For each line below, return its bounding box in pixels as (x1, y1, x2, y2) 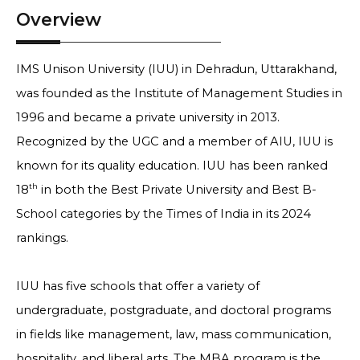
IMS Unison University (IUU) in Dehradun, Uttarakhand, (16, 62, 337, 76)
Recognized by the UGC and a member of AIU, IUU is (16, 134, 333, 149)
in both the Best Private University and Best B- (38, 182, 317, 197)
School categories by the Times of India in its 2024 (16, 207, 311, 221)
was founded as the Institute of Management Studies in (16, 86, 342, 100)
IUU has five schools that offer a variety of (16, 279, 260, 293)
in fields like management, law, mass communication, (16, 327, 331, 342)
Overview (16, 9, 101, 30)
